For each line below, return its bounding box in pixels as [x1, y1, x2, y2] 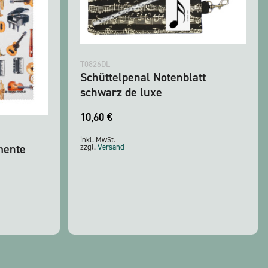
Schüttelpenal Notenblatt [80, 69, 206, 86]
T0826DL [80, 59, 110, 71]
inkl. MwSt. [80, 135, 115, 145]
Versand [98, 142, 124, 153]
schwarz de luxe [80, 84, 162, 100]
